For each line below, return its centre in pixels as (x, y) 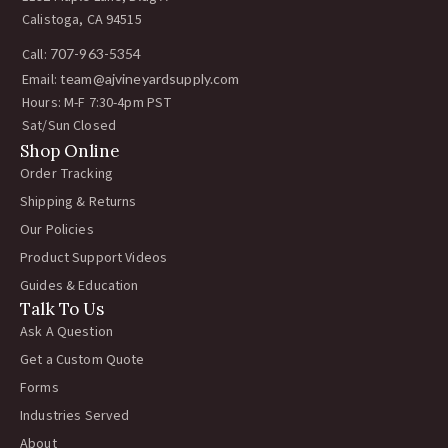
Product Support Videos (94, 258)
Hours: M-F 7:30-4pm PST (97, 103)
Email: (41, 80)
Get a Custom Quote (82, 360)
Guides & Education (79, 286)
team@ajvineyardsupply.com (149, 79)
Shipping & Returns (78, 202)
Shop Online (70, 151)
